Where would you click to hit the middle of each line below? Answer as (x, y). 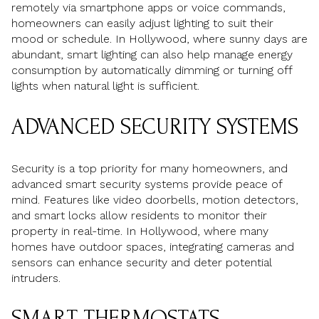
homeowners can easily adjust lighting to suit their (142, 23)
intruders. (36, 278)
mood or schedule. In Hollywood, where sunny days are (159, 39)
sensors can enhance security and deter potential (141, 262)
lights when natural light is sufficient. (105, 86)
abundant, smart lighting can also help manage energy (152, 55)
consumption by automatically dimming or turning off (152, 70)
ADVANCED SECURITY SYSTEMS (155, 127)
